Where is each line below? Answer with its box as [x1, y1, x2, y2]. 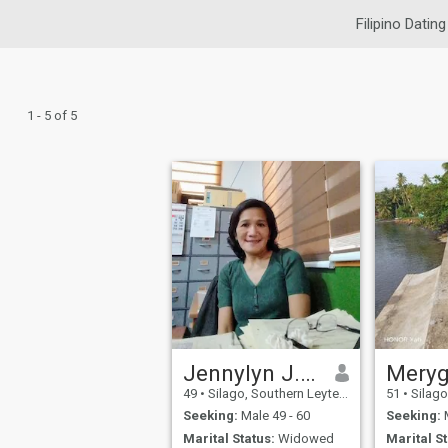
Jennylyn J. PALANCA [300, 359, 317, 386]
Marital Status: [183, 430, 276, 446]
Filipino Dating [355, 15, 446, 33]
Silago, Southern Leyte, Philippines [205, 385, 340, 401]
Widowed [275, 430, 335, 446]
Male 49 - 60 [238, 408, 311, 424]
